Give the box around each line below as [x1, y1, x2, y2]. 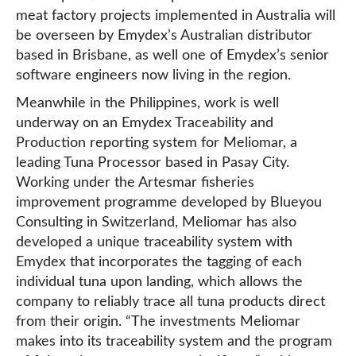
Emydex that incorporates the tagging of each [16, 255, 302, 269]
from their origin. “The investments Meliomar [16, 315, 300, 329]
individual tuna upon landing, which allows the [16, 275, 303, 289]
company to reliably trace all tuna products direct [16, 295, 325, 309]
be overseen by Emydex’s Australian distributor [16, 29, 312, 43]
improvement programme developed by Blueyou [16, 195, 322, 210]
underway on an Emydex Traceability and [16, 116, 273, 130]
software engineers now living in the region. [16, 68, 291, 83]
